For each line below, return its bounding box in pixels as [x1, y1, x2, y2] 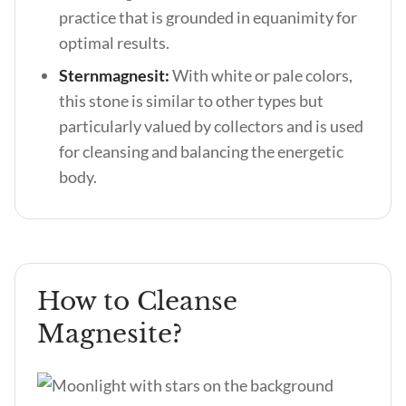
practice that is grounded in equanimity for [59, 7, 357, 27]
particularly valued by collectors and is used [59, 116, 363, 136]
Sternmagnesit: [59, 65, 172, 85]
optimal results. [59, 33, 169, 53]
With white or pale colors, [172, 65, 353, 85]
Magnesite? [37, 318, 182, 350]
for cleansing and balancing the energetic [59, 141, 343, 161]
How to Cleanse [37, 285, 237, 317]
